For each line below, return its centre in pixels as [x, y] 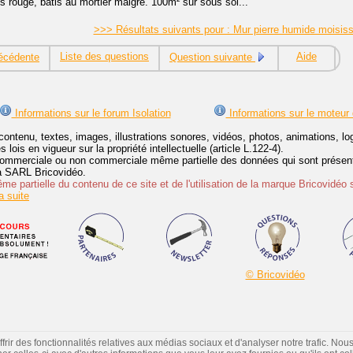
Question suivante [212, 58]
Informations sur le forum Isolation [91, 113]
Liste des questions [104, 57]
